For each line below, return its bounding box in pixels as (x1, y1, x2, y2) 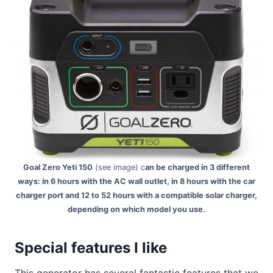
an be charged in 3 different (145, 163, 250, 172)
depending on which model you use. (68, 205, 205, 214)
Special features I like (15, 239, 167, 257)
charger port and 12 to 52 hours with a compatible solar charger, (16, 191, 257, 200)
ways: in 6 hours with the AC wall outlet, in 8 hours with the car (18, 177, 255, 186)
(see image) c (93, 163, 145, 172)
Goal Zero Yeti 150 (23, 163, 93, 172)
